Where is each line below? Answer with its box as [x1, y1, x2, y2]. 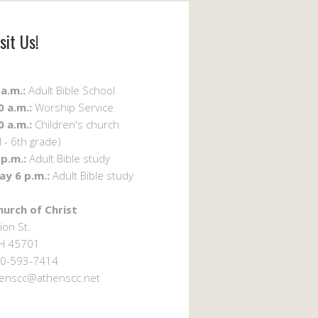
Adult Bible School [26, 82, 115, 97]
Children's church [32, 116, 119, 131]
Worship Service [32, 99, 114, 114]
